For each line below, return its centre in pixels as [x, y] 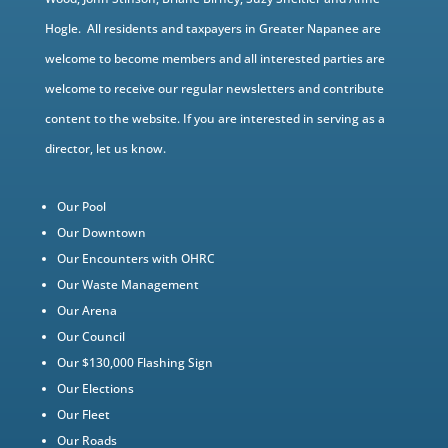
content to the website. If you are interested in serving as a [214, 118]
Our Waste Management [127, 284]
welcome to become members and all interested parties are [214, 58]
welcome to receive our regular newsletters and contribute [214, 88]
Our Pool [81, 206]
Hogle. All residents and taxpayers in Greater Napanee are [212, 28]
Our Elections [95, 388]
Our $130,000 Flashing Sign [134, 362]
